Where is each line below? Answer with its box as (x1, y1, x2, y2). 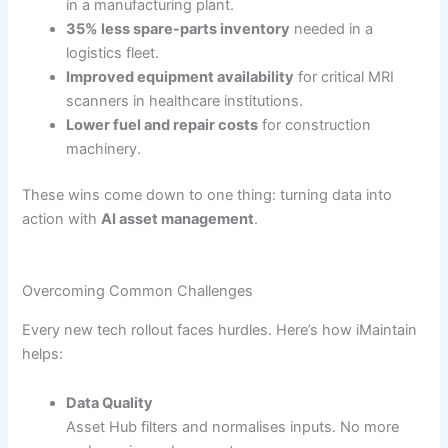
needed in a (290, 20, 374, 39)
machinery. (66, 140, 142, 159)
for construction (258, 116, 372, 135)
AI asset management (101, 209, 255, 228)
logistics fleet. (66, 44, 160, 63)
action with (22, 209, 102, 228)
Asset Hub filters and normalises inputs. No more (66, 418, 400, 437)
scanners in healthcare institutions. (66, 92, 304, 111)
